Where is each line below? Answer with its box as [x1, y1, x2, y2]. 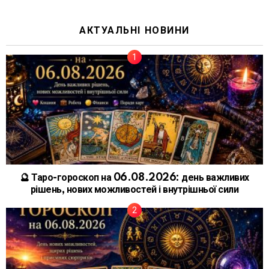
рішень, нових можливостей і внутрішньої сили [30, 184, 239, 196]
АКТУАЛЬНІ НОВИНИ [79, 25, 190, 37]
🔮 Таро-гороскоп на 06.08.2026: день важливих [20, 172, 249, 184]
